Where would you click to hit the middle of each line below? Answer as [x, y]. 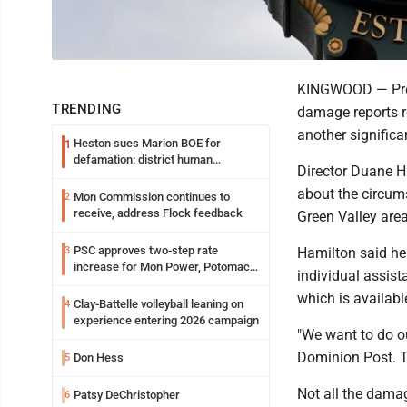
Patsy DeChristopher [127, 395]
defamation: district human [143, 159]
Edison [91, 283]
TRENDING [87, 109]
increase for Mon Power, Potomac [162, 267]
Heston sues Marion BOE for [147, 143]
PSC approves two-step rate [146, 250]
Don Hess [99, 357]
